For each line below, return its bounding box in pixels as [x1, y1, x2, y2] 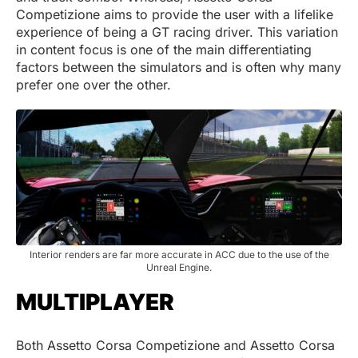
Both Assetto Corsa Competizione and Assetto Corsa [16, 337, 335, 354]
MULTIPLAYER [16, 288, 174, 316]
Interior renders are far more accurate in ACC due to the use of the [29, 249, 329, 261]
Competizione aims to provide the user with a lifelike [16, 6, 333, 23]
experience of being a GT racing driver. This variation [16, 24, 338, 41]
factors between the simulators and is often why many [16, 59, 341, 76]
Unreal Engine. [146, 261, 212, 274]
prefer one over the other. [16, 77, 171, 93]
